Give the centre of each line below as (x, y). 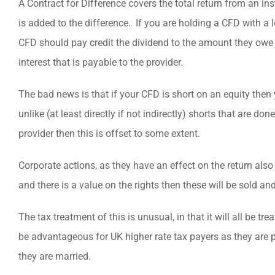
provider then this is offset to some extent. (109, 134)
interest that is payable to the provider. (100, 62)
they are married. (54, 256)
